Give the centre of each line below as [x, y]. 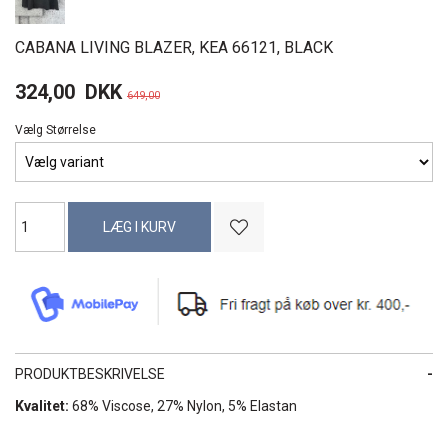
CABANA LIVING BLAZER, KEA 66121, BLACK [174, 48]
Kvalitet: [42, 405]
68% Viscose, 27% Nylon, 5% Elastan [183, 405]
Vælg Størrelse [55, 130]
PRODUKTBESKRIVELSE [90, 373]
